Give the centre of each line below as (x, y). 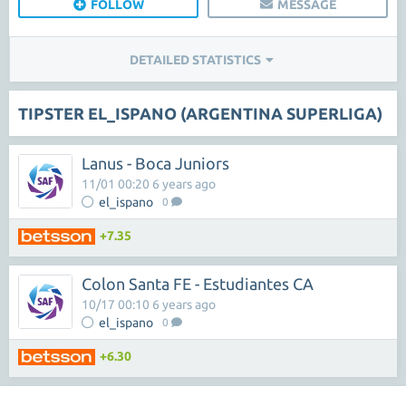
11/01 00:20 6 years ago (149, 184)
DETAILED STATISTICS (195, 60)
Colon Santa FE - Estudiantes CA (198, 284)
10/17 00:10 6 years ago (149, 304)
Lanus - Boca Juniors (155, 163)
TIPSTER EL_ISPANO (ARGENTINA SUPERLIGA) (200, 113)
